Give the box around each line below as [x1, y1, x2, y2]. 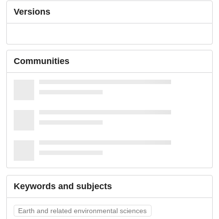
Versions [14, 6, 50, 17]
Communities [14, 56, 69, 66]
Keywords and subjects [14, 181, 112, 192]
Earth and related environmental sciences [18, 206, 147, 215]
